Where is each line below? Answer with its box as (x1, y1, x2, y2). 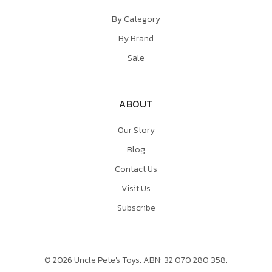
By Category (112, 13, 160, 26)
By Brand (118, 32, 154, 46)
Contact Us (115, 163, 157, 176)
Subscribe (117, 201, 155, 214)
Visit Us (121, 182, 151, 195)
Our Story (117, 124, 155, 137)
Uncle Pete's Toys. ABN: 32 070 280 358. (72, 253, 228, 267)
